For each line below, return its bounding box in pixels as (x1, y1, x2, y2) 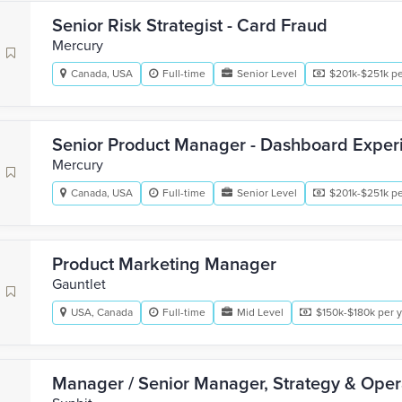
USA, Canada (71, 306, 133, 319)
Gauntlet (52, 275, 106, 293)
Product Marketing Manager (52, 254, 276, 275)
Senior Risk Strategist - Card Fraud (52, 15, 328, 37)
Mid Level (237, 306, 284, 319)
